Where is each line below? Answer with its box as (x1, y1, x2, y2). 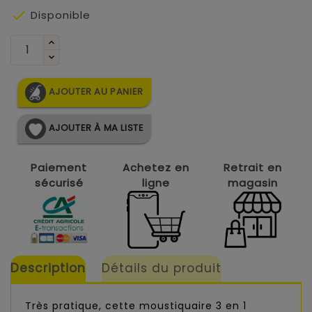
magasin (227, 175, 278, 190)
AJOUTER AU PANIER (48, 85, 143, 99)
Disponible (27, 7, 91, 22)
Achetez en (122, 159, 189, 175)
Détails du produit (102, 260, 222, 277)
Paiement (31, 159, 88, 175)
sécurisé (34, 175, 84, 190)
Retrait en (223, 159, 282, 175)
